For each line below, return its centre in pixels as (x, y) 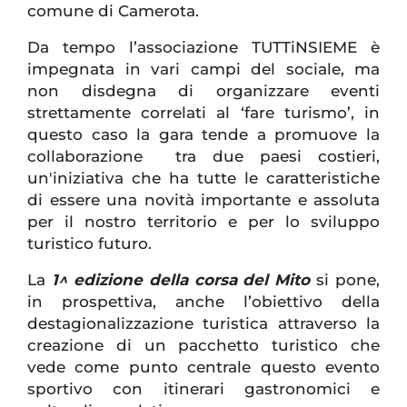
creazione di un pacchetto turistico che (203, 346)
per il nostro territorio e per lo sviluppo (203, 222)
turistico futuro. (89, 244)
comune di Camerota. (113, 11)
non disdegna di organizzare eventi (203, 91)
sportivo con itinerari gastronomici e (203, 389)
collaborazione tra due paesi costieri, (203, 157)
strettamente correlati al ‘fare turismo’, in (203, 113)
